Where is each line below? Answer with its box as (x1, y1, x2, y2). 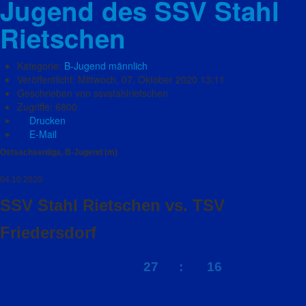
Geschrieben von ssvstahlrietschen (17, 86, 168, 100)
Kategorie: (17, 59, 64, 72)
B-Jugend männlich (64, 59, 148, 72)
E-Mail (27, 127, 57, 141)
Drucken (27, 113, 66, 127)
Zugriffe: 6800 (17, 100, 77, 113)
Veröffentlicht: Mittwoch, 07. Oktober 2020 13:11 (17, 72, 225, 86)
